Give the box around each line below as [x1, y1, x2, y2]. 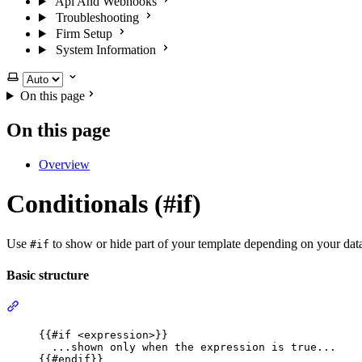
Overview [39, 157, 90, 171]
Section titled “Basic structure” [19, 299, 175, 314]
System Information [55, 43, 156, 57]
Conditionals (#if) [6, 189, 201, 219]
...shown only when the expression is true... [52, 341, 336, 354]
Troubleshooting [55, 11, 139, 24]
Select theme [6, 69, 70, 83]
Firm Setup [55, 27, 112, 40]
